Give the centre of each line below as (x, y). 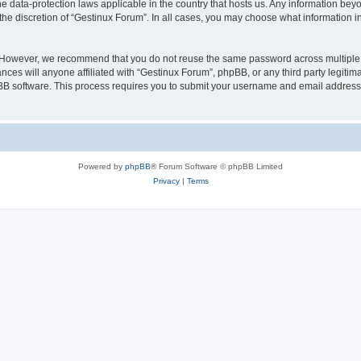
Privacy (166, 180)
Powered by (102, 166)
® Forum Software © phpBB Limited (217, 166)
